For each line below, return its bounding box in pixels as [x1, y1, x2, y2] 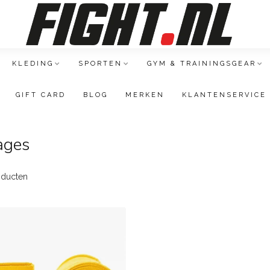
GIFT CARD [16, 91, 66, 99]
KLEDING [12, 60, 54, 67]
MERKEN [125, 91, 165, 99]
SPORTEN [78, 60, 122, 67]
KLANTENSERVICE [182, 91, 266, 99]
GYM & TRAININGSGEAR [147, 60, 256, 67]
